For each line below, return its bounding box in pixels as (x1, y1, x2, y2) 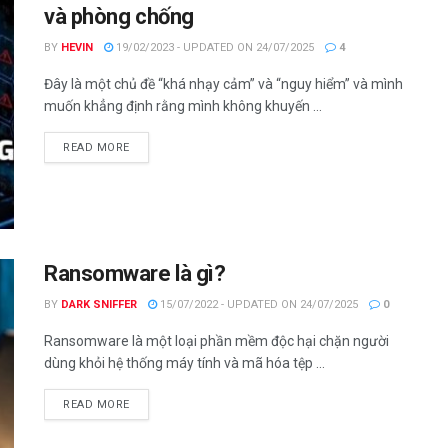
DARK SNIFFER (61, 298, 137, 312)
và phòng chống (44, 3, 194, 29)
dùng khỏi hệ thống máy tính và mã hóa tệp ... (44, 355, 325, 372)
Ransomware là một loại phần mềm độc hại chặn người (44, 333, 389, 350)
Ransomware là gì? (44, 261, 226, 287)
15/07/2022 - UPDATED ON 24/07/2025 (157, 298, 358, 312)
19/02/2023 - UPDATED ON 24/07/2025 (113, 40, 314, 54)
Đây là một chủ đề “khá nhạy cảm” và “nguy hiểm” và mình (44, 75, 403, 92)
